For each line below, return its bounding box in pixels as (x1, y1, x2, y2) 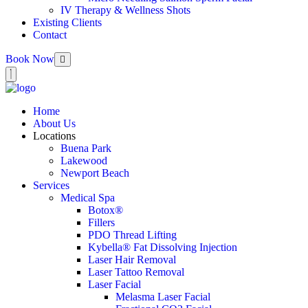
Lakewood (60, 155, 107, 166)
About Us (33, 118, 76, 129)
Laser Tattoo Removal (88, 266, 184, 278)
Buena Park (60, 142, 111, 154)
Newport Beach (60, 167, 129, 179)
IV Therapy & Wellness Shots (60, 4, 190, 16)
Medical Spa (60, 192, 115, 203)
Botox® (88, 204, 123, 216)
